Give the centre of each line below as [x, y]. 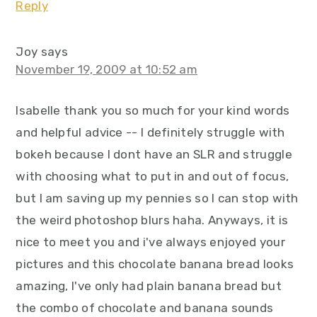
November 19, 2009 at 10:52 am [107, 70]
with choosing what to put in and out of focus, [152, 177]
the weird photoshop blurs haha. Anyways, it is [152, 220]
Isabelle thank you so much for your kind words [153, 111]
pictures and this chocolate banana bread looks [155, 264]
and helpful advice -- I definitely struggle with [150, 133]
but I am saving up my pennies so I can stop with [157, 198]
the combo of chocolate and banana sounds [145, 308]
